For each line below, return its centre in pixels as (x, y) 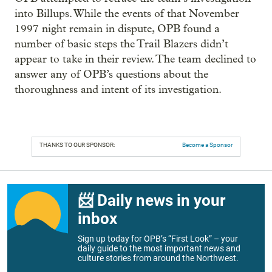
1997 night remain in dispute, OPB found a (117, 29)
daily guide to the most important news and (159, 248)
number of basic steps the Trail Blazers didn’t (121, 44)
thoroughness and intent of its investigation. (118, 89)
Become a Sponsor (207, 144)
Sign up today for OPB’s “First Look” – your (158, 238)
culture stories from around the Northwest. (158, 258)
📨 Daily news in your (151, 200)
